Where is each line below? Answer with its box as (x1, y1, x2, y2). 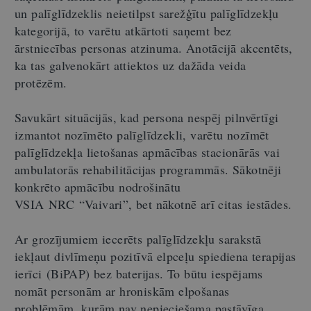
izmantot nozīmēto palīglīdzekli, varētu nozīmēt (15, 126, 269, 143)
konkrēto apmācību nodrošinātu (15, 178, 181, 195)
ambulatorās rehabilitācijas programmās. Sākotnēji (15, 160, 282, 178)
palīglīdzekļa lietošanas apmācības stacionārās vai (15, 143, 280, 160)
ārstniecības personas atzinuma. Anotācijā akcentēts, (15, 39, 293, 56)
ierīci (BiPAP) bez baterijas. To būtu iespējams (15, 264, 263, 282)
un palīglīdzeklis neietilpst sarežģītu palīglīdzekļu (15, 4, 279, 22)
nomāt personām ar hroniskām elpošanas (15, 282, 230, 299)
